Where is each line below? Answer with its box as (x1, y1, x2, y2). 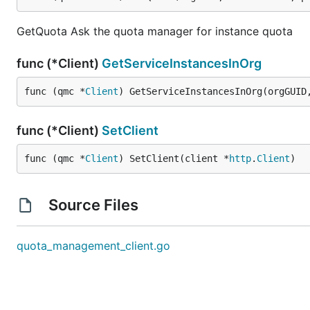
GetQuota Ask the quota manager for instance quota (17, 24, 293, 38)
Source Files (44, 196, 142, 214)
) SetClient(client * (118, 153, 229, 164)
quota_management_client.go (17, 239, 170, 253)
